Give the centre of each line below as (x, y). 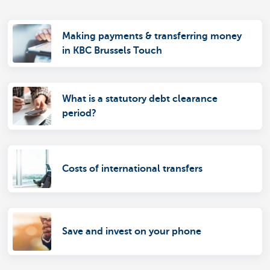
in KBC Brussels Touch (112, 51)
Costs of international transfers (132, 169)
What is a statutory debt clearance (140, 99)
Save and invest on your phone (132, 231)
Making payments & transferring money (152, 36)
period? (79, 113)
